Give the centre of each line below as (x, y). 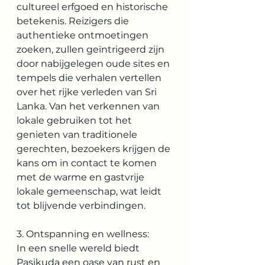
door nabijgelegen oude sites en (94, 64)
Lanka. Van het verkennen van (89, 106)
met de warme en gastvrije (82, 177)
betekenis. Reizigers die (74, 21)
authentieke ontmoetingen (84, 35)
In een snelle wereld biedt (79, 248)
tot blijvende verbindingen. (81, 206)
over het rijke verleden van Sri (88, 92)
